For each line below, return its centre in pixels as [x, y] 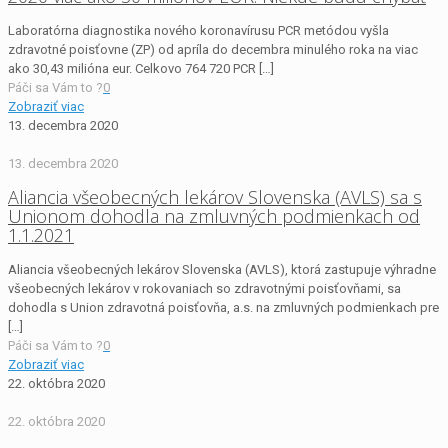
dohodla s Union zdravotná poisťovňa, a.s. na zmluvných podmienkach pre [223, 308]
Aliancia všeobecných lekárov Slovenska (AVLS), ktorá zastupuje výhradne [222, 270]
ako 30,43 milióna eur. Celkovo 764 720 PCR [132, 69]
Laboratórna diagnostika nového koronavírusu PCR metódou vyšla [198, 31]
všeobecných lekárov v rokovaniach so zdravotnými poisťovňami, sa [204, 289]
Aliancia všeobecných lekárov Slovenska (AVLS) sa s [215, 197]
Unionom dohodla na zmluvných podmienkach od [214, 216]
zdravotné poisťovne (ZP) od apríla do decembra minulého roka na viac [213, 50]
